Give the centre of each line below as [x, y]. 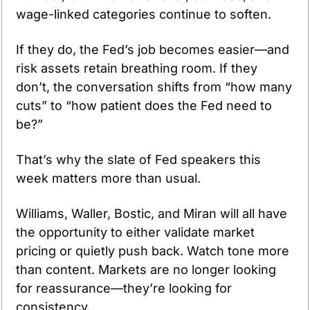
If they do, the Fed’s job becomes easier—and [153, 49]
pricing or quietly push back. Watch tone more [153, 250]
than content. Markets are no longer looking [146, 269]
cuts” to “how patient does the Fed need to [144, 105]
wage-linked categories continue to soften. [145, 14]
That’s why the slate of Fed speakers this [138, 159]
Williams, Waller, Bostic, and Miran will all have [152, 213]
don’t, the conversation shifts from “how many [154, 86]
